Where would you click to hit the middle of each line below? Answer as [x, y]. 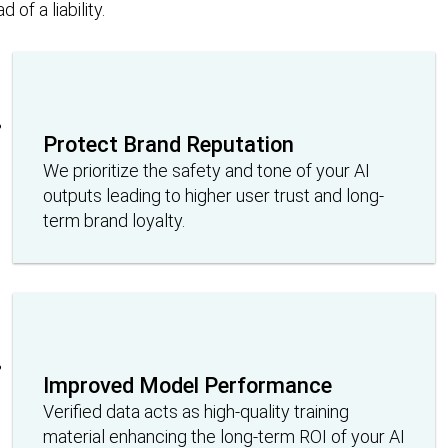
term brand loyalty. [113, 220]
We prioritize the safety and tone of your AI [206, 170]
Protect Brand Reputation [168, 144]
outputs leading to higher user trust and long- [213, 195]
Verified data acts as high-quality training [195, 411]
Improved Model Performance [187, 385]
